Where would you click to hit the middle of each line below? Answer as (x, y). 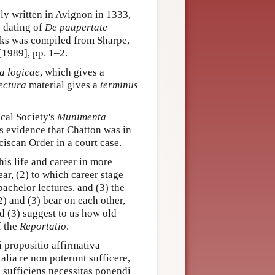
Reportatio (43, 227)
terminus (119, 85)
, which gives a (72, 72)
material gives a (63, 85)
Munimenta (82, 117)
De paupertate (76, 28)
